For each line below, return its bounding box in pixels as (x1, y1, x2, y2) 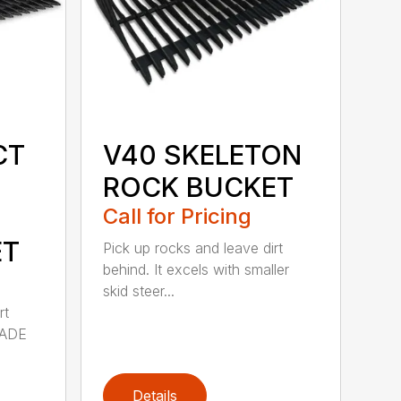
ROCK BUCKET (103, 170, 294, 203)
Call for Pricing (103, 202, 252, 229)
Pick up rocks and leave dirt (103, 238, 284, 257)
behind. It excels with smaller (103, 260, 290, 278)
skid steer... (103, 281, 175, 300)
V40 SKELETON (103, 138, 303, 171)
